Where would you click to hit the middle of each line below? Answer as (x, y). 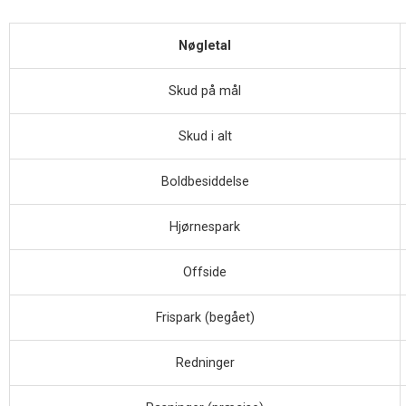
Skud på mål (205, 91)
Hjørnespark (205, 227)
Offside (205, 272)
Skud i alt (205, 136)
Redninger (205, 362)
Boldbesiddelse (205, 181)
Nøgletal (205, 45)
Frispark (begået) (205, 317)
